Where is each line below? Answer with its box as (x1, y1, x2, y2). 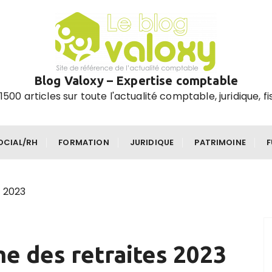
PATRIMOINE (194, 137, 246, 148)
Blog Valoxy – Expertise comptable (34, 73, 238, 87)
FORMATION (58, 137, 109, 148)
